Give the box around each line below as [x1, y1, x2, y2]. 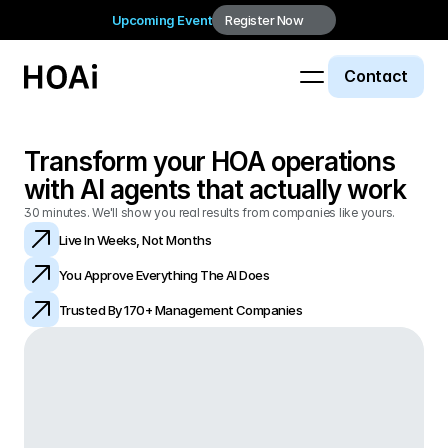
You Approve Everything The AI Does [59, 266, 270, 283]
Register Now [225, 12, 304, 28]
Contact [344, 66, 408, 86]
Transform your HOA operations [24, 146, 395, 177]
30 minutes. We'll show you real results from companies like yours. [24, 205, 396, 220]
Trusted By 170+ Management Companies [59, 301, 303, 318]
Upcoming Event [111, 12, 213, 28]
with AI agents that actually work [24, 174, 406, 205]
